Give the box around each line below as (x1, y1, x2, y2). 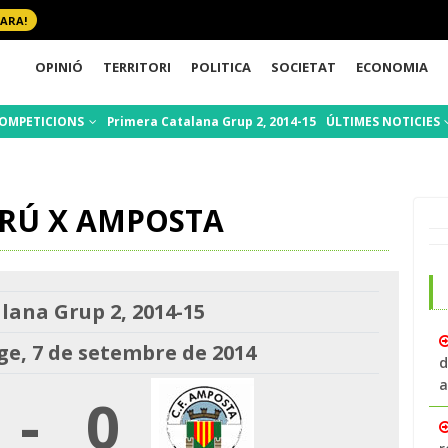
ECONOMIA (356, 57, 429, 76)
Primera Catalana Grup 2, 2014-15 (106, 113, 316, 130)
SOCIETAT (271, 57, 337, 76)
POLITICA (191, 57, 252, 76)
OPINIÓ (35, 57, 84, 76)
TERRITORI (103, 57, 172, 76)
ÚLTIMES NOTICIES (325, 113, 443, 130)
